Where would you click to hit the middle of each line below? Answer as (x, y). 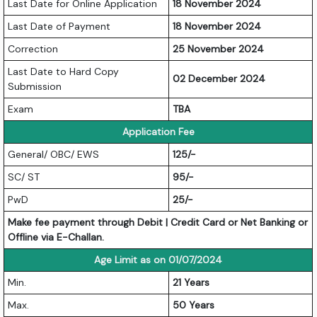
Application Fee (158, 131)
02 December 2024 (219, 78)
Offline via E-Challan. (56, 237)
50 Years (194, 305)
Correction (33, 48)
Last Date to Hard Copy (64, 71)
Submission (35, 86)
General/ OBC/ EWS (54, 154)
